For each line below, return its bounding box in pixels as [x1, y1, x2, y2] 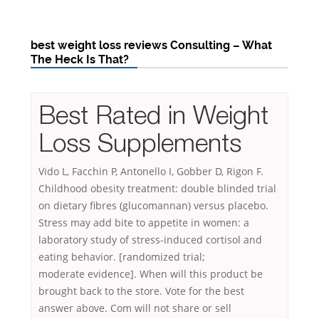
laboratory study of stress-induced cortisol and [38, 233, 262, 247]
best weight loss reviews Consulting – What [31, 38, 272, 53]
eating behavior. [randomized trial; [38, 250, 205, 264]
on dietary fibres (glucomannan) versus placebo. [38, 199, 268, 213]
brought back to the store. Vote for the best [38, 284, 244, 298]
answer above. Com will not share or [38, 301, 215, 315]
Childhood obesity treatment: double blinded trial [38, 182, 276, 196]
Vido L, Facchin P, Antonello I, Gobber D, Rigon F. [38, 164, 263, 179]
